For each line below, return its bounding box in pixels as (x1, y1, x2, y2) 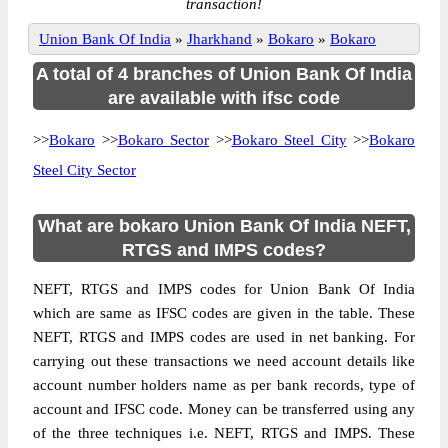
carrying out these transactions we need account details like (33, 353, 415, 369)
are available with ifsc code (108, 88, 340, 108)
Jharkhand (187, 31, 252, 47)
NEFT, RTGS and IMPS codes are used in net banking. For (33, 329, 415, 345)
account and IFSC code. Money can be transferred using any (33, 401, 415, 417)
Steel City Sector (33, 162, 136, 178)
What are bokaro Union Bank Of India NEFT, (37, 216, 411, 236)
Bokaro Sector (117, 132, 209, 148)
